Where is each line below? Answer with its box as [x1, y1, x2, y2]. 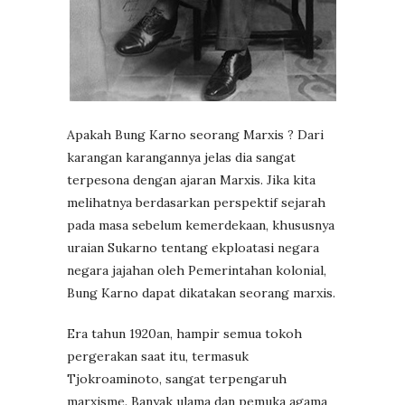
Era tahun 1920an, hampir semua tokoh [67, 325, 302, 342]
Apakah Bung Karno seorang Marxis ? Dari [67, 126, 324, 143]
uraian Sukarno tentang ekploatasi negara [67, 239, 319, 256]
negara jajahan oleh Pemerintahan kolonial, [67, 261, 326, 278]
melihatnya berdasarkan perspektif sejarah [67, 193, 325, 211]
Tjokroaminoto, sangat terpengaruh [67, 370, 287, 387]
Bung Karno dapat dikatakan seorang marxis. [67, 284, 335, 301]
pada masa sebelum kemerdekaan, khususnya [67, 216, 334, 233]
